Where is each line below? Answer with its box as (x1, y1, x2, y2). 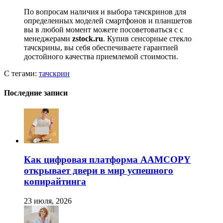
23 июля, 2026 (24, 197, 72, 206)
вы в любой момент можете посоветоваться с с (24, 25, 183, 34)
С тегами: (4, 69, 39, 78)
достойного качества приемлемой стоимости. (24, 52, 178, 61)
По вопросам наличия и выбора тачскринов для (24, 7, 186, 16)
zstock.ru (72, 34, 103, 43)
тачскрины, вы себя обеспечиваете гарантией (24, 43, 178, 52)
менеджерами (24, 34, 72, 43)
